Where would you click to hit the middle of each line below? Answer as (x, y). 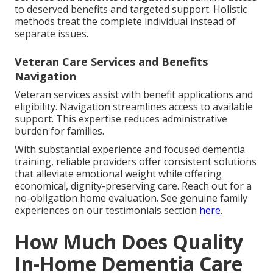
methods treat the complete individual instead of (125, 21)
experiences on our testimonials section (107, 210)
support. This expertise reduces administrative (121, 119)
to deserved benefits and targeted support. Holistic (131, 9)
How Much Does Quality (129, 241)
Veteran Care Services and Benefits (111, 61)
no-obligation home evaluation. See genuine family (131, 198)
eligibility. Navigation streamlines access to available (134, 106)
